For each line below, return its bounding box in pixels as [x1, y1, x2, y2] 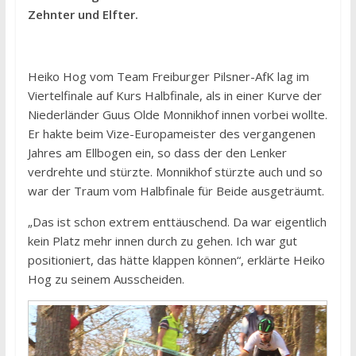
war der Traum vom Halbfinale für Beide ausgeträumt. [27, 183, 324, 199]
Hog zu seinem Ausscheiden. [27, 271, 184, 288]
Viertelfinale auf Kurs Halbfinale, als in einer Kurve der [27, 87, 322, 104]
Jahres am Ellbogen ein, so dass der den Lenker [27, 145, 287, 161]
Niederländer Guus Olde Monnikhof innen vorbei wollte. [27, 106, 327, 123]
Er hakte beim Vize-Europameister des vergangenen [27, 126, 315, 142]
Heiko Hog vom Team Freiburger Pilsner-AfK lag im [27, 68, 309, 85]
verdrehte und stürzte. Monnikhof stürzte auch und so [27, 164, 323, 180]
